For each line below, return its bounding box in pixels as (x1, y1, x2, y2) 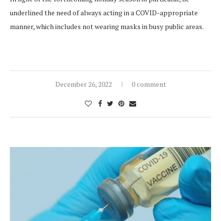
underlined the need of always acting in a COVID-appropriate (10, 7, 198, 17)
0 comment (131, 79, 166, 89)
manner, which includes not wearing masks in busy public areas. (10, 21, 204, 31)
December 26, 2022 (55, 79, 112, 89)
